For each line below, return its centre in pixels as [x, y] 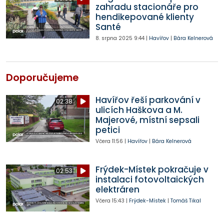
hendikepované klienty [144, 17]
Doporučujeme [42, 78]
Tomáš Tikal [185, 201]
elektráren [117, 190]
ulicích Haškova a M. [139, 110]
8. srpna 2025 [114, 38]
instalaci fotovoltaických [149, 180]
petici [107, 130]
